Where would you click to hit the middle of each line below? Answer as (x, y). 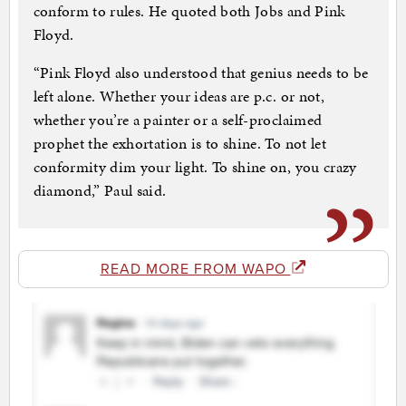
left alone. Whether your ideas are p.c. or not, (179, 97)
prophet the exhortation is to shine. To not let (179, 144)
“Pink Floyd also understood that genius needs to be (201, 73)
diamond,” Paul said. (100, 191)
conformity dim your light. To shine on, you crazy (195, 167)
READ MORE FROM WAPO (195, 270)
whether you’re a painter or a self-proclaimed (178, 120)
